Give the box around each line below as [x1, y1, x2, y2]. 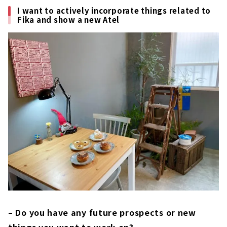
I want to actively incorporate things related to [17, 5, 211, 16]
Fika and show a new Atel [17, 14, 120, 25]
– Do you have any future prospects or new [8, 206, 196, 219]
